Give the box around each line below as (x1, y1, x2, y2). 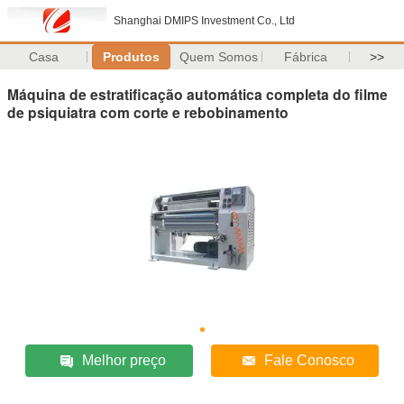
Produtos (102, 50, 160, 64)
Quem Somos (179, 50, 258, 64)
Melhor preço (81, 352, 166, 368)
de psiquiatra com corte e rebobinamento (7, 101, 289, 123)
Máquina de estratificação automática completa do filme (7, 83, 388, 105)
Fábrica (284, 50, 328, 64)
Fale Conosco (263, 352, 354, 368)
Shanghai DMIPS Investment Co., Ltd (114, 14, 295, 27)
